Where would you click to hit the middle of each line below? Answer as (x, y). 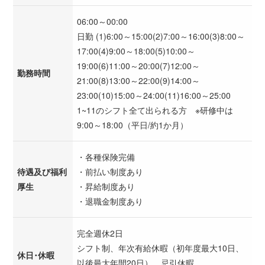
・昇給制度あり (106, 187)
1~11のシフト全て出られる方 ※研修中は (155, 110)
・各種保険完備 (106, 157)
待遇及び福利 (42, 172)
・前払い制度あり (110, 172)
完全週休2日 (100, 233)
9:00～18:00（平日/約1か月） (132, 125)
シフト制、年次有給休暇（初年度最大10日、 (160, 248)
